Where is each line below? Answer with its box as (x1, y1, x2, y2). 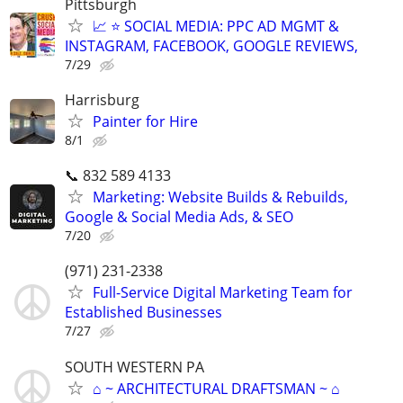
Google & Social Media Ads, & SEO (65, 207, 293, 228)
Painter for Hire (93, 112, 198, 132)
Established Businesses (65, 302, 222, 323)
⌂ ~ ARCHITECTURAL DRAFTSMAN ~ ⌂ (93, 378, 340, 399)
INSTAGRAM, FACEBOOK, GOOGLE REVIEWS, (65, 35, 358, 56)
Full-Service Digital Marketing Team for (93, 282, 353, 303)
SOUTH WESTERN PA (65, 356, 204, 377)
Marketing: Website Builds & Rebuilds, (93, 187, 348, 208)
